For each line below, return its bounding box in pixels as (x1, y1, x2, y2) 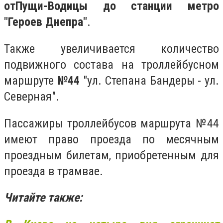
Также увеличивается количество (4, 41, 219, 56)
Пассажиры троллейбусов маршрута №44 (4, 116, 219, 130)
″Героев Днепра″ (4, 15, 87, 29)
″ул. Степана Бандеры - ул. (80, 73, 220, 88)
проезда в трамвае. (4, 164, 103, 178)
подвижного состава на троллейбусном (4, 57, 219, 72)
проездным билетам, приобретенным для (4, 148, 219, 162)
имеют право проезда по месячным (4, 132, 219, 146)
